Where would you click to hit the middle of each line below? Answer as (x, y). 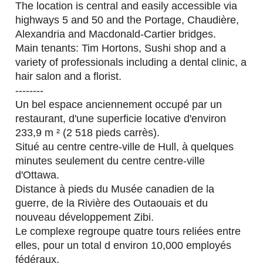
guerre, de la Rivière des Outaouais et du (112, 203)
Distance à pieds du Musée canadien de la (115, 189)
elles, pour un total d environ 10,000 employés (124, 246)
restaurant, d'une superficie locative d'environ (121, 119)
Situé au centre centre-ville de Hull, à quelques (125, 147)
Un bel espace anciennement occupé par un (119, 105)
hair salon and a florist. (69, 77)
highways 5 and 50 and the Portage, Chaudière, (127, 20)
